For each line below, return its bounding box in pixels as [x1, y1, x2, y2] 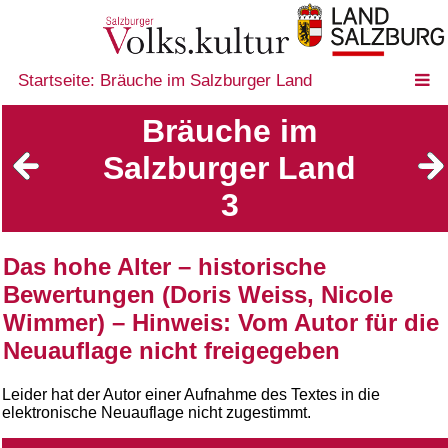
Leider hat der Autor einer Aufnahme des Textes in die [2, 385, 380, 403]
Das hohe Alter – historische [3, 252, 326, 280]
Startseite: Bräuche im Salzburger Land [18, 71, 312, 90]
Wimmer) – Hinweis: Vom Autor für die [3, 308, 439, 336]
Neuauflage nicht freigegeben [3, 336, 340, 364]
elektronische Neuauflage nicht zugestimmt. [2, 403, 311, 421]
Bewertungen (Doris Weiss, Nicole [3, 280, 393, 308]
